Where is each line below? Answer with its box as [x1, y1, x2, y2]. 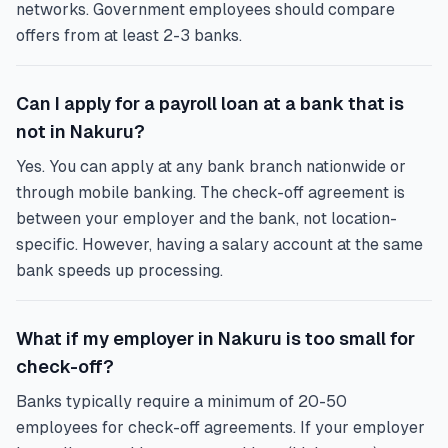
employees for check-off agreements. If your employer [16, 418, 425, 437]
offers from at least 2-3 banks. [16, 26, 242, 45]
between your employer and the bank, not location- [16, 209, 397, 228]
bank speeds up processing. [16, 261, 223, 280]
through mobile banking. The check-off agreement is [16, 183, 405, 202]
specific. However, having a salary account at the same [16, 235, 423, 254]
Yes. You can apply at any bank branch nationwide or [16, 157, 406, 176]
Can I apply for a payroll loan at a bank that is [16, 93, 404, 114]
